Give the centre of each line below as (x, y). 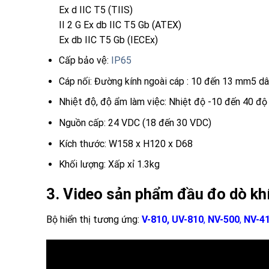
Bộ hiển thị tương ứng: (93, 219)
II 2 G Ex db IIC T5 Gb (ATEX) (120, 25)
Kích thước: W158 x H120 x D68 (125, 144)
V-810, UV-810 (173, 219)
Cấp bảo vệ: (83, 61)
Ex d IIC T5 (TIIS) (95, 10)
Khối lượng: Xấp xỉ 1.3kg (109, 165)
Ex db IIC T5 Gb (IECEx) (108, 40)
